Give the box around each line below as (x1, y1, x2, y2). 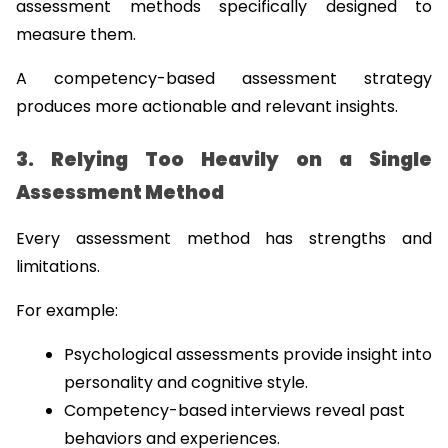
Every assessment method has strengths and (16, 226, 432, 250)
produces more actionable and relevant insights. (16, 95, 398, 119)
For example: (16, 298, 118, 322)
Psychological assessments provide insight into (64, 342, 432, 366)
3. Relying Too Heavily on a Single (16, 145, 432, 173)
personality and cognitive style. (64, 370, 308, 394)
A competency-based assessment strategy (16, 67, 432, 91)
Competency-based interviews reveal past (64, 398, 405, 422)
